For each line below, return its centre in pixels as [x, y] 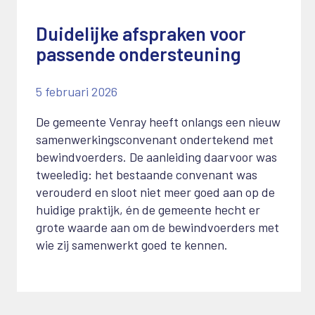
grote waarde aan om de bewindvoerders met [157, 227]
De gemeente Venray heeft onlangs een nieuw [158, 122]
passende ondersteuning [138, 54]
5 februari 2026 [76, 92]
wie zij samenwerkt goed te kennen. [131, 245]
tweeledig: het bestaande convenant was [146, 175]
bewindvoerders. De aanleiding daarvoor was [156, 157]
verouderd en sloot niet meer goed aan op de [155, 192]
